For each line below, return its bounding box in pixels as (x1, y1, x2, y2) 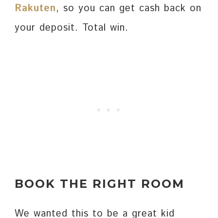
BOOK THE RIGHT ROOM (15, 177, 184, 191)
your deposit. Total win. (15, 21, 128, 36)
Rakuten (15, 1, 56, 16)
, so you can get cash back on (56, 1, 201, 16)
